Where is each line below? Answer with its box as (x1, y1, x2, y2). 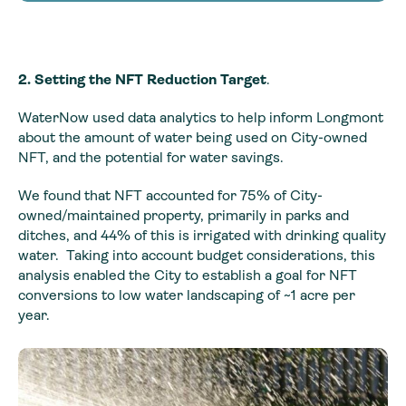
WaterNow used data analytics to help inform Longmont (18, 108, 383, 126)
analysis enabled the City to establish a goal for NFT (18, 266, 357, 284)
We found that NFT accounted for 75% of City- (18, 186, 323, 204)
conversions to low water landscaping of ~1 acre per (18, 285, 355, 304)
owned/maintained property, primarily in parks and (18, 206, 349, 224)
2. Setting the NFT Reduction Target (18, 70, 266, 88)
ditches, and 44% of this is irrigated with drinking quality (18, 226, 386, 244)
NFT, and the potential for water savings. (18, 148, 284, 166)
